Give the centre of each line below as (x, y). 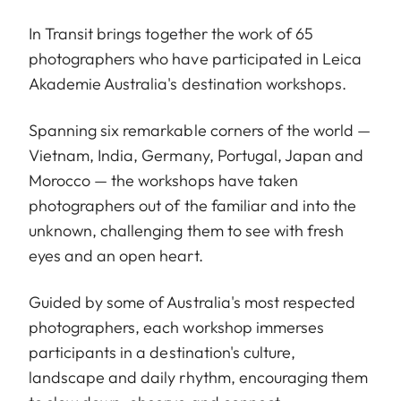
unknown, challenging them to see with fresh (187, 230)
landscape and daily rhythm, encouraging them (199, 377)
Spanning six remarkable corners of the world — (200, 130)
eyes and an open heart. (116, 255)
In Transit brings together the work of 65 (171, 33)
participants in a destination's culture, (162, 352)
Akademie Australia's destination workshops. (188, 83)
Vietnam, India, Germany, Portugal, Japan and (196, 155)
